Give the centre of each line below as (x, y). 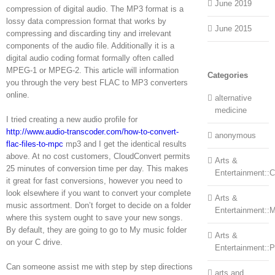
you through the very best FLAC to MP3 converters (97, 82)
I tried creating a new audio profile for (72, 119)
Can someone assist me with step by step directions (99, 266)
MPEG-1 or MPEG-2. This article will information (92, 70)
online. (18, 95)
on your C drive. (34, 242)
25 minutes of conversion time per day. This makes (97, 168)
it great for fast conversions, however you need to (94, 180)
